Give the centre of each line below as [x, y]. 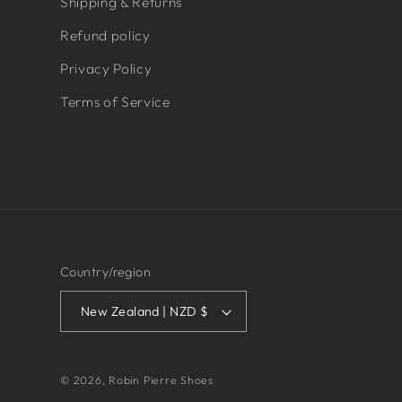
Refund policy [105, 35]
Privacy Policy [106, 68]
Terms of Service [115, 101]
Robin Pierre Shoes [162, 380]
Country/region [106, 272]
